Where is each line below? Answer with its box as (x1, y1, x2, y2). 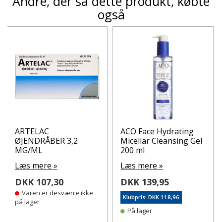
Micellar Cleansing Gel (120, 135, 203, 146)
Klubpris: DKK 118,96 (123, 193, 180, 201)
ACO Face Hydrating (120, 125, 194, 137)
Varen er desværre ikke (21, 188, 93, 197)
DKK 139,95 (120, 175, 169, 188)
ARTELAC (14, 125, 49, 137)
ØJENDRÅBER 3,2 (14, 135, 78, 146)
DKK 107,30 (14, 175, 63, 188)
